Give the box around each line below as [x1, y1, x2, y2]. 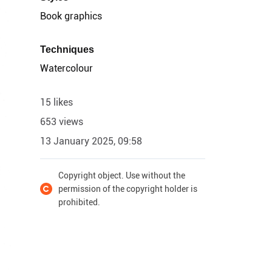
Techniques [40, 44, 94, 55]
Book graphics [40, 10, 102, 22]
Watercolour [40, 63, 93, 74]
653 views [40, 116, 83, 127]
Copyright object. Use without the [58, 171, 185, 180]
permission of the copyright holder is [58, 184, 197, 194]
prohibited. [58, 197, 100, 207]
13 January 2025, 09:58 [40, 135, 142, 147]
